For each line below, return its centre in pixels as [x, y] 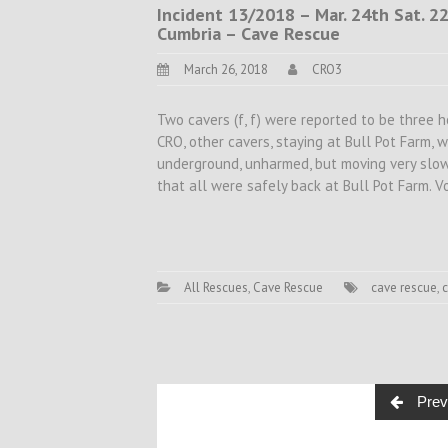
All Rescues [216, 287]
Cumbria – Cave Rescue [248, 33]
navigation [214, 425]
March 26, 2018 [226, 69]
